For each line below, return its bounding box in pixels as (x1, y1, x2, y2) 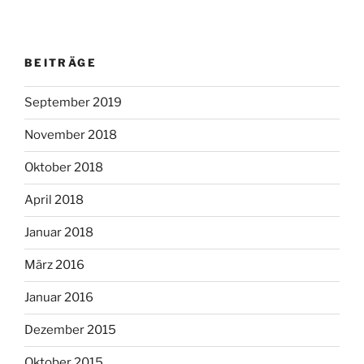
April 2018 (24, 193, 84, 208)
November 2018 (24, 128, 117, 143)
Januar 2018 (24, 225, 93, 240)
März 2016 (24, 258, 84, 273)
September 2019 (24, 95, 122, 110)
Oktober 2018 (24, 160, 103, 175)
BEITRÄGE (24, 56, 97, 70)
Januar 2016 (24, 290, 93, 305)
